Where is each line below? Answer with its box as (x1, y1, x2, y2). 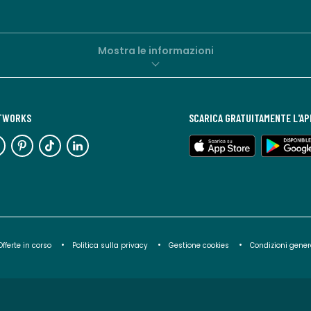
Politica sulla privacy (72, 240, 148, 251)
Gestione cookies (169, 240, 229, 251)
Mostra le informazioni (97, 43, 214, 58)
